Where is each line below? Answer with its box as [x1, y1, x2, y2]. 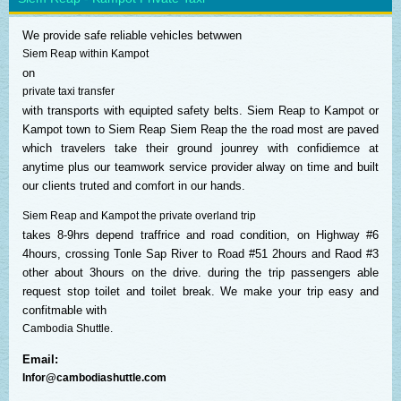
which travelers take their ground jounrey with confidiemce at [22, 141, 379, 156]
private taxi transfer [22, 85, 115, 98]
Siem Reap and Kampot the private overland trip [22, 209, 256, 223]
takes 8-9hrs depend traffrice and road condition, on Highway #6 [22, 228, 379, 243]
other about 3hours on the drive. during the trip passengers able [22, 266, 379, 280]
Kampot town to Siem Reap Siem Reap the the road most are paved [22, 123, 379, 137]
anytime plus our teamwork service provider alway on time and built [22, 160, 379, 175]
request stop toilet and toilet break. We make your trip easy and [22, 285, 379, 299]
